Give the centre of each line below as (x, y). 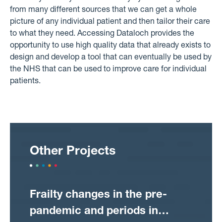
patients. (25, 82)
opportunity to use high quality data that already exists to (110, 46)
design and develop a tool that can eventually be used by (111, 58)
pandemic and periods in (94, 212)
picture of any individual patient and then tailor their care (110, 22)
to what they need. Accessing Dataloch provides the (102, 34)
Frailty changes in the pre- (98, 195)
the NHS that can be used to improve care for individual (108, 70)
